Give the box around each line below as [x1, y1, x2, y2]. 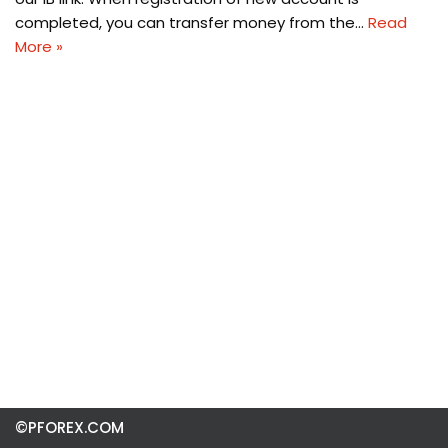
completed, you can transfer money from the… [15, 12, 368, 33]
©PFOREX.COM [15, 417, 124, 438]
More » [15, 36, 63, 57]
